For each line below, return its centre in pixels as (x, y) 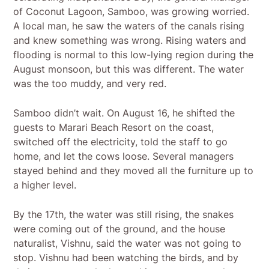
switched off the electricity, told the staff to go (121, 142)
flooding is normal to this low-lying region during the (134, 55)
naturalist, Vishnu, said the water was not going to (128, 243)
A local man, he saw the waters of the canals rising (129, 26)
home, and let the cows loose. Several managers (124, 156)
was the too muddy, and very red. (90, 84)
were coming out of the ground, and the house (119, 229)
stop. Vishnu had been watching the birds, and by (126, 258)
